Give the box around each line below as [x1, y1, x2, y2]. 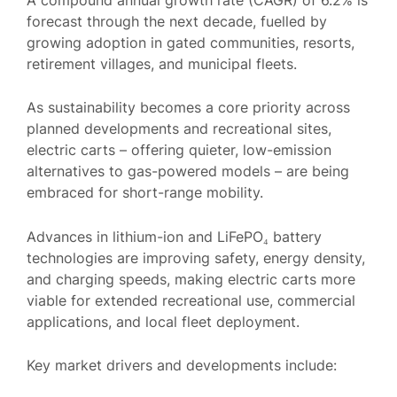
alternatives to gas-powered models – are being [27, 162, 349, 181]
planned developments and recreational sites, [27, 120, 331, 138]
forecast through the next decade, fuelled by [27, 12, 327, 30]
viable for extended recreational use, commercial [27, 291, 355, 309]
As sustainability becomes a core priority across [27, 98, 350, 117]
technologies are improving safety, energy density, [27, 248, 365, 267]
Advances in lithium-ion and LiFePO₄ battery [27, 227, 322, 245]
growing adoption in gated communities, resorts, [27, 33, 354, 51]
